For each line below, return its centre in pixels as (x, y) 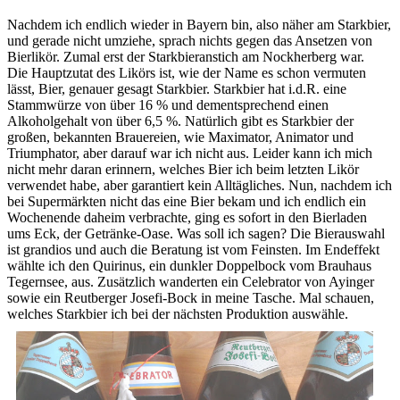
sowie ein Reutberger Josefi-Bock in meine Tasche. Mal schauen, (191, 297)
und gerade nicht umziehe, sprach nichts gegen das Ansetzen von (190, 40)
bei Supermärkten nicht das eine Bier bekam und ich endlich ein (187, 201)
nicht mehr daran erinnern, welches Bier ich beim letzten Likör (183, 169)
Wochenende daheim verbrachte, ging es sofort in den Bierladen (187, 217)
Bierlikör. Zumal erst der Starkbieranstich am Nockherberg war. (186, 56)
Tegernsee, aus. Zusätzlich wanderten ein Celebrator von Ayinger (191, 281)
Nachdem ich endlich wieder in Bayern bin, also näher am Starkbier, (199, 24)
